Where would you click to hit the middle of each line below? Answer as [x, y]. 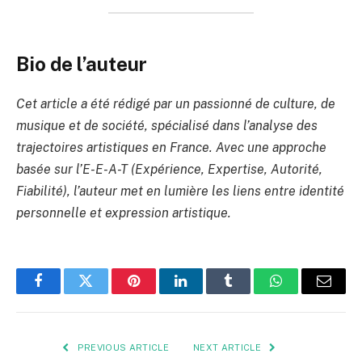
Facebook [65, 293]
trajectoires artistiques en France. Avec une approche [171, 148]
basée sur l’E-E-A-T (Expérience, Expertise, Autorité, [169, 170]
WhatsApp [306, 293]
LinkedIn [206, 293]
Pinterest [158, 293]
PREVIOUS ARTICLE [122, 348]
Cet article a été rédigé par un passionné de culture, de [176, 104]
